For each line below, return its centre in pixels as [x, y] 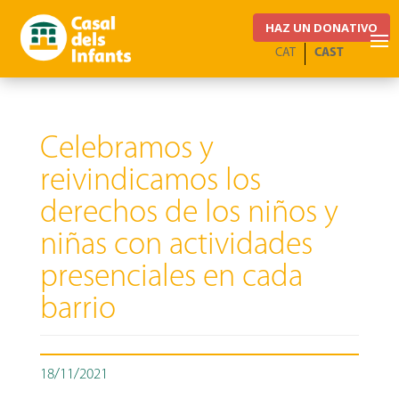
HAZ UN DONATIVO [322, 27]
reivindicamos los [150, 182]
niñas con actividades [176, 246]
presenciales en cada [171, 278]
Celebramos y [126, 150]
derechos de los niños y [189, 214]
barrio [77, 310]
